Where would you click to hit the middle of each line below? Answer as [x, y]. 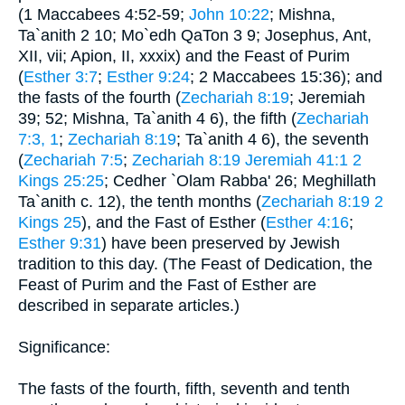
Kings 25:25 [61, 180]
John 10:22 [229, 14]
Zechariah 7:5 [73, 160]
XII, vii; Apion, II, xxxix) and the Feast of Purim [184, 56]
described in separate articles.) [129, 305]
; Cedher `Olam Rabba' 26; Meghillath [240, 180]
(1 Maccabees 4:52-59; [104, 14]
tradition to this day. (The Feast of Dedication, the [195, 264]
